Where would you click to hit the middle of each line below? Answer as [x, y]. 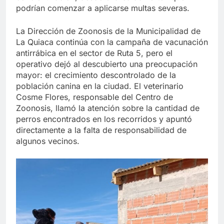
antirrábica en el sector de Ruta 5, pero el [94, 53]
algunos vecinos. [48, 141]
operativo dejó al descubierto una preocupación [107, 64]
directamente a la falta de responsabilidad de [101, 130]
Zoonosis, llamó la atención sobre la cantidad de [108, 108]
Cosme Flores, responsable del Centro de [94, 97]
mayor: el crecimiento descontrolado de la [96, 75]
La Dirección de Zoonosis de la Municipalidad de [108, 31]
